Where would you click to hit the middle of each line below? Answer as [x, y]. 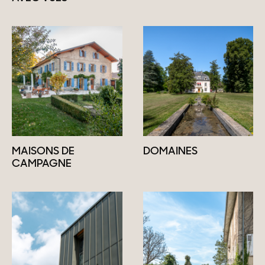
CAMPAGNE [42, 164]
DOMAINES [170, 152]
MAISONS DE [43, 152]
